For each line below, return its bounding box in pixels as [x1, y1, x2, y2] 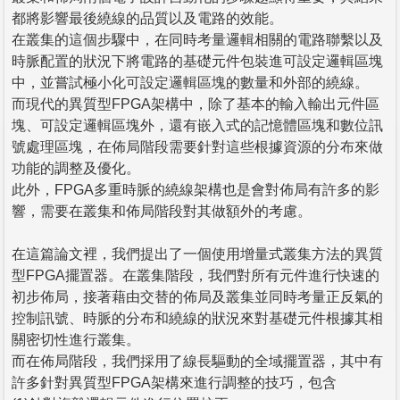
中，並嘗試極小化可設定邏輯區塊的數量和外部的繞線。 [12, 74, 369, 90]
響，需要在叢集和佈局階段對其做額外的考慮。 [12, 203, 312, 219]
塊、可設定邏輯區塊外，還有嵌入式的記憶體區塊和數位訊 [12, 117, 383, 133]
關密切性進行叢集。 [12, 331, 140, 347]
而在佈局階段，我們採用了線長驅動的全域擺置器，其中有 [12, 353, 383, 369]
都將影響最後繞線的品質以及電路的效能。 [12, 10, 283, 26]
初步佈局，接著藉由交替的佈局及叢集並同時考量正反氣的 [12, 288, 383, 304]
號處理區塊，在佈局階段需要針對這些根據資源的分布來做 [12, 138, 383, 154]
